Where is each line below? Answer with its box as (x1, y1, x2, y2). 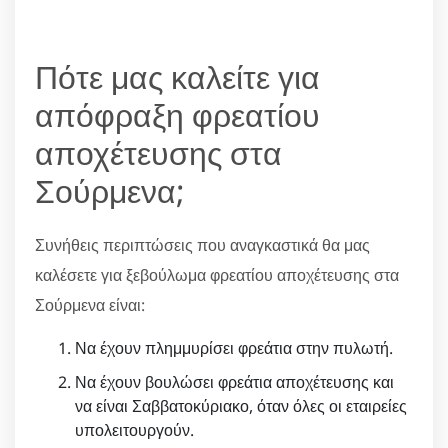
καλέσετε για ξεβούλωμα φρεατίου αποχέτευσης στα (35, 263, 399, 286)
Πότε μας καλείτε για (35, 54, 320, 98)
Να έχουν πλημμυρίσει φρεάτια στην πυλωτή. (75, 336, 393, 359)
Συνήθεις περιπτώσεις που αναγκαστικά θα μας (35, 233, 370, 256)
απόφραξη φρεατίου (35, 92, 320, 136)
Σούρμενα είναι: (35, 293, 145, 316)
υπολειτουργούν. (75, 418, 194, 441)
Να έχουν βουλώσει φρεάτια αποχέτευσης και (75, 370, 394, 393)
